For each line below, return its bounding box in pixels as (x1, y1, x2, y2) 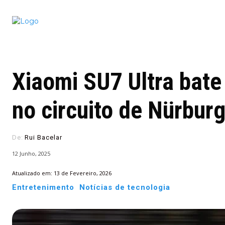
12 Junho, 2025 (12, 150, 50, 158)
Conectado (113, 9, 171, 23)
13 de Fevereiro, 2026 (54, 169, 111, 177)
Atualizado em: (12, 169, 52, 177)
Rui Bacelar (25, 134, 62, 141)
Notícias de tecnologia (79, 182, 170, 192)
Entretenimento (12, 182, 74, 192)
